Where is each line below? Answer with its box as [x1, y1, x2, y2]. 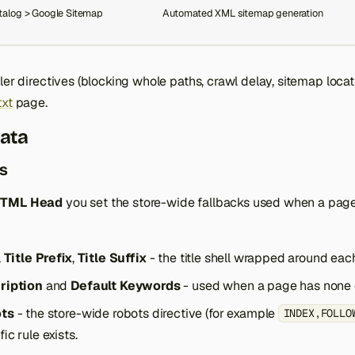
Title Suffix [77, 250, 147, 266]
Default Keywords [71, 277, 181, 294]
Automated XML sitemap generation [162, 6, 323, 20]
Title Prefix [3, 250, 72, 266]
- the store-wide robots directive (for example [13, 305, 279, 322]
